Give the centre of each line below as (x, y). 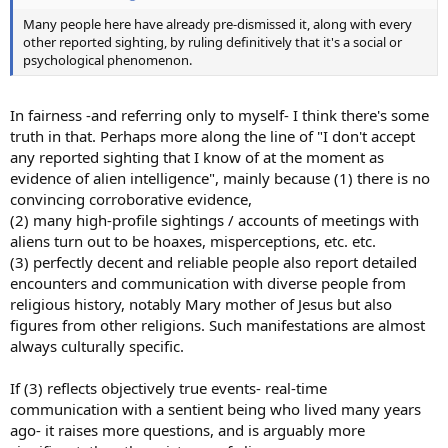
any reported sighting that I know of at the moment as (197, 156)
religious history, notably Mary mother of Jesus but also (201, 303)
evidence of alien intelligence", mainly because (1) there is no (220, 177)
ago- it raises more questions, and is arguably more (187, 429)
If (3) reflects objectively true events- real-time (168, 387)
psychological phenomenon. (107, 60)
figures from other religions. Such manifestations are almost (217, 324)
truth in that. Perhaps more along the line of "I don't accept (212, 135)
